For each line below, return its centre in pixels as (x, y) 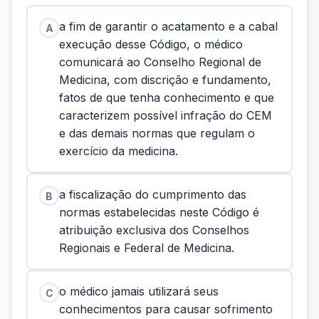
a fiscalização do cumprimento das (153, 194)
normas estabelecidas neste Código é (159, 212)
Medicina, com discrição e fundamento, (165, 80)
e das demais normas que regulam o (157, 133)
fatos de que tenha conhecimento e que (167, 98)
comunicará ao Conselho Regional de (160, 62)
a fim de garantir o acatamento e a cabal (168, 26)
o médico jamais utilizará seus (139, 291)
